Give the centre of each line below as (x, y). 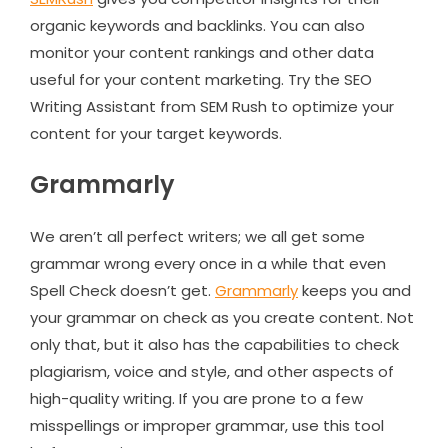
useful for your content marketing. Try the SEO (201, 79)
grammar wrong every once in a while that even (208, 263)
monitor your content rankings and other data (202, 52)
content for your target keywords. (156, 133)
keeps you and (354, 290)
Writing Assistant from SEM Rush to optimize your (212, 106)
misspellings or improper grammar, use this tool (207, 425)
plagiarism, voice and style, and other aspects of (212, 371)
